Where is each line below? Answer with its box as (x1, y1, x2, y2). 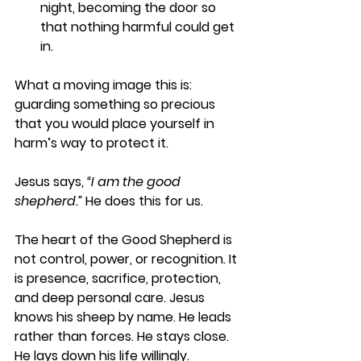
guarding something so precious (15, 95, 218, 114)
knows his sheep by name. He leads (15, 308, 234, 327)
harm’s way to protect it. (15, 134, 168, 153)
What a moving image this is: (15, 76, 195, 95)
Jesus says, (15, 172, 87, 192)
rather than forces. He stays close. (15, 327, 232, 346)
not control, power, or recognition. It (15, 250, 240, 269)
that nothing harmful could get (40, 18, 238, 37)
